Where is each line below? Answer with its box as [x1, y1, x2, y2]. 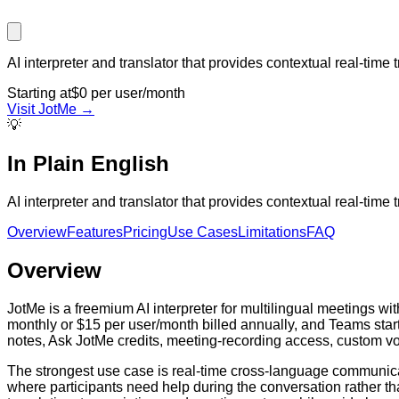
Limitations [238, 224, 306, 240]
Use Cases [167, 224, 238, 240]
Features [67, 224, 123, 240]
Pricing [123, 224, 167, 240]
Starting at [7, 85, 71, 101]
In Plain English [7, 151, 169, 175]
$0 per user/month [71, 85, 185, 101]
